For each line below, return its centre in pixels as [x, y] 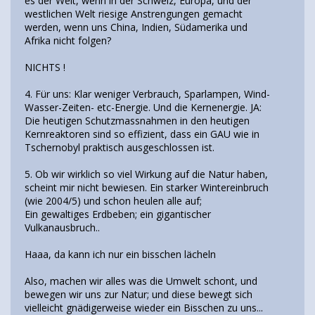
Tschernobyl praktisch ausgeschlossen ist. [120, 148]
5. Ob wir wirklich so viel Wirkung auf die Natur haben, [146, 174]
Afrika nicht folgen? [68, 41]
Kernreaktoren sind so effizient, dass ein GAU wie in [142, 134]
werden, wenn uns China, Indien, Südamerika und [136, 27]
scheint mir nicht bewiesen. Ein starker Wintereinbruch [147, 188]
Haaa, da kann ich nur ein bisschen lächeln [120, 255]
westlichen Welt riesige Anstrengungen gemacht [134, 14]
